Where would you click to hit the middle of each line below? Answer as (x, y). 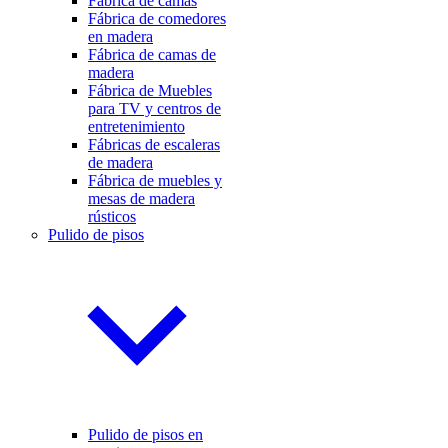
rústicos (112, 216)
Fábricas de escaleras (154, 144)
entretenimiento (136, 126)
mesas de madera (141, 198)
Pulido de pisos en (145, 434)
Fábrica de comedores (157, 18)
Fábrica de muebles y (155, 180)
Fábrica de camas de (152, 54)
